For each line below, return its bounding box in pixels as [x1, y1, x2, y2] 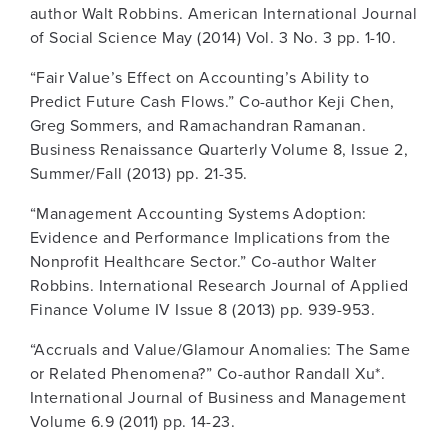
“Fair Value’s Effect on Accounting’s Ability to [29, 66, 370, 90]
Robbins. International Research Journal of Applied [29, 274, 409, 298]
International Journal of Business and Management [29, 386, 407, 410]
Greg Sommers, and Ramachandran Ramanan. [29, 114, 367, 138]
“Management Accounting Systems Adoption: [29, 202, 367, 226]
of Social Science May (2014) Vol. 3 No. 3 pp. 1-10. [29, 26, 397, 50]
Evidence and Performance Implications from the [29, 226, 391, 250]
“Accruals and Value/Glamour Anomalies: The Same [29, 338, 411, 362]
